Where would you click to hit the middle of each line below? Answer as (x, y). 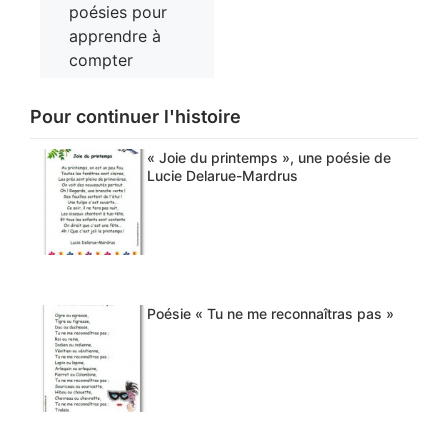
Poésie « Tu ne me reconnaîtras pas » (270, 314)
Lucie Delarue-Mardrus (222, 175)
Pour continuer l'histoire (135, 116)
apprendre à (115, 35)
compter (101, 59)
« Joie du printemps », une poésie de (268, 157)
